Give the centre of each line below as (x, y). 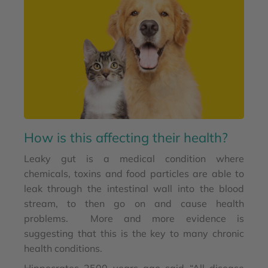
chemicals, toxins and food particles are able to (134, 174)
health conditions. (64, 249)
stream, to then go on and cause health (134, 204)
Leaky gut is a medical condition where (134, 159)
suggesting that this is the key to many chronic (134, 234)
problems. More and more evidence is (134, 219)
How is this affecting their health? (126, 138)
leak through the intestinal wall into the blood (134, 189)
